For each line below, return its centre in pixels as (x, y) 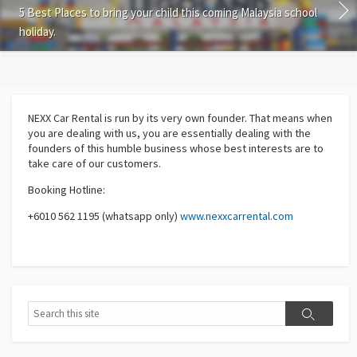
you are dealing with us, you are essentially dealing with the (169, 133)
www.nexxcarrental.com (237, 216)
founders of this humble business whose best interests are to (176, 148)
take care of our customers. (94, 163)
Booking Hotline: (67, 189)
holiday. (37, 31)
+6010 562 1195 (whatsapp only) (104, 216)
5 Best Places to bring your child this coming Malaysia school (168, 12)
